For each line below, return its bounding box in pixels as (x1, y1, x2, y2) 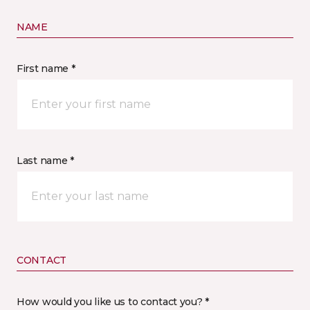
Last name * (17, 154, 74, 167)
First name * (17, 62, 75, 75)
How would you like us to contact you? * (17, 295, 210, 308)
